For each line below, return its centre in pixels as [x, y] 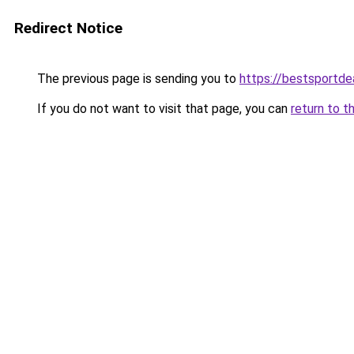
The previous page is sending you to [137, 79]
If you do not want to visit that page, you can [162, 109]
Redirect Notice [68, 28]
